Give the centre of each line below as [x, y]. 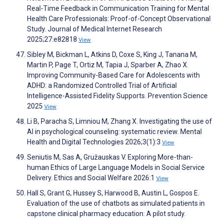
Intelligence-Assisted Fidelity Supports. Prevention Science [117, 96]
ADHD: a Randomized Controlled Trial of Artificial [102, 86]
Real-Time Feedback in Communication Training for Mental [118, 9]
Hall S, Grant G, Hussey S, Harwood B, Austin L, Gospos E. [113, 193]
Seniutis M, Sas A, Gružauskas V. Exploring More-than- [110, 157]
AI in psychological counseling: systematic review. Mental [114, 132]
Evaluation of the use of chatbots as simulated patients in [116, 204]
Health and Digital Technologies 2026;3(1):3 [95, 142]
